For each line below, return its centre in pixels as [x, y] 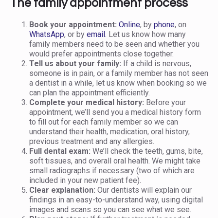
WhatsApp [47, 34]
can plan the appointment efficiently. [90, 93]
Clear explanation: [62, 190]
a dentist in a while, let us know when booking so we [118, 83]
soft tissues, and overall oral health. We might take [115, 161]
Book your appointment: [73, 25]
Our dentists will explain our [144, 190]
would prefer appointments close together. [101, 54]
